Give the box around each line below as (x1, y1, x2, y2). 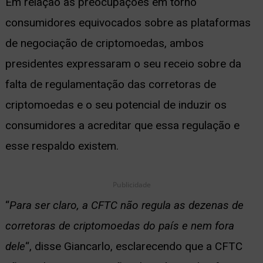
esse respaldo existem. (5, 139, 119, 153)
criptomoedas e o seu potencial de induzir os (5, 98, 227, 112)
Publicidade (112, 179, 151, 190)
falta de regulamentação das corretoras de (5, 77, 216, 92)
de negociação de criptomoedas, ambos (5, 36, 204, 50)
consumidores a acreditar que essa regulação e (5, 119, 240, 133)
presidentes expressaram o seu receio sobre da (5, 57, 241, 71)
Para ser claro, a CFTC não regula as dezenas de (9, 198, 244, 212)
